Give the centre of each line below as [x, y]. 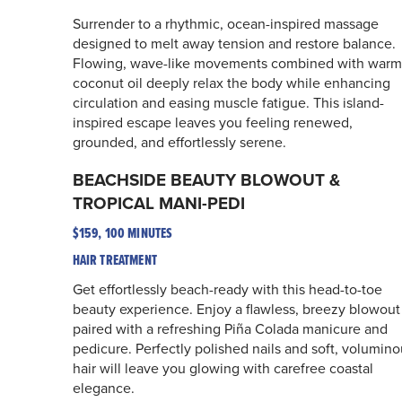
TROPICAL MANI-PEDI [158, 202]
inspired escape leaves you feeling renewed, [212, 122]
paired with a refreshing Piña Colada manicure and [230, 328]
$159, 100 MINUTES [122, 232]
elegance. [103, 387]
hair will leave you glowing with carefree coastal [223, 367]
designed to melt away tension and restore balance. [234, 43]
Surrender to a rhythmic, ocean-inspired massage [225, 23]
